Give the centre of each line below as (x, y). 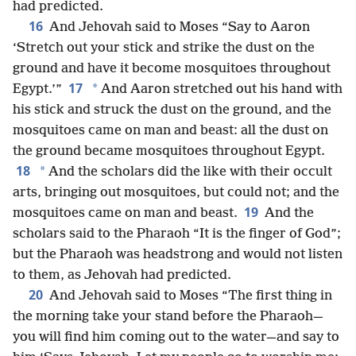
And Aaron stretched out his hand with (220, 89)
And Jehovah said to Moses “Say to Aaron (178, 27)
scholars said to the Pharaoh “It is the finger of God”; (177, 234)
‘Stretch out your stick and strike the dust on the (164, 48)
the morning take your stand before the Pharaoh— (168, 317)
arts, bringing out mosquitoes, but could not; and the (176, 193)
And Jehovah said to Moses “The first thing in (189, 296)
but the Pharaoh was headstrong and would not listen (178, 255)
